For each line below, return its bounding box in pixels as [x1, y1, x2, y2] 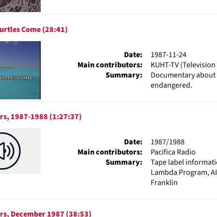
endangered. [150, 79, 192, 91]
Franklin [150, 177, 178, 188]
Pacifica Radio [150, 146, 196, 157]
